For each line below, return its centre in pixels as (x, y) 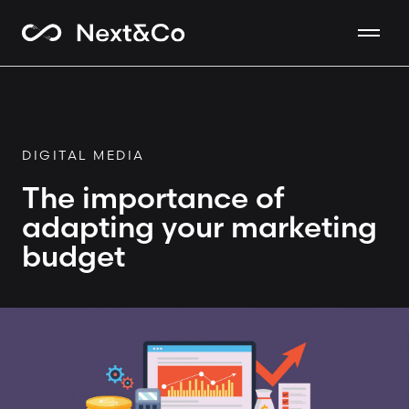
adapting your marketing (199, 227)
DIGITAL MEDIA (84, 155)
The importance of (153, 198)
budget (73, 256)
